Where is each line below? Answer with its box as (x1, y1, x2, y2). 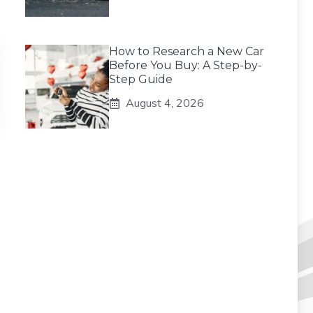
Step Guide (109, 73, 173, 86)
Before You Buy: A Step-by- (109, 59, 262, 72)
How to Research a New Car (109, 45, 264, 58)
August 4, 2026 (126, 96, 204, 110)
